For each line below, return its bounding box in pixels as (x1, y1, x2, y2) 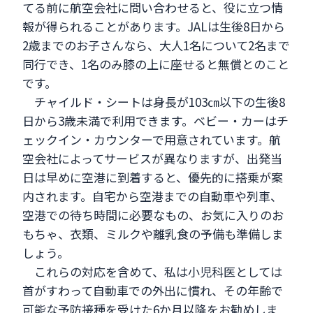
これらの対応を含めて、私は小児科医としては (34, 263, 283, 281)
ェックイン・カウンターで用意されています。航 (22, 131, 282, 149)
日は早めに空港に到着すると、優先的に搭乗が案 (22, 168, 284, 187)
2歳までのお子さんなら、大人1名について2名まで (22, 36, 291, 54)
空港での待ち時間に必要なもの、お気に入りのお (22, 206, 284, 224)
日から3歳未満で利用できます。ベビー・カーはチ (22, 112, 289, 130)
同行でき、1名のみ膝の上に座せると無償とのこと (22, 55, 290, 73)
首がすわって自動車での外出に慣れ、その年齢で (22, 282, 284, 300)
